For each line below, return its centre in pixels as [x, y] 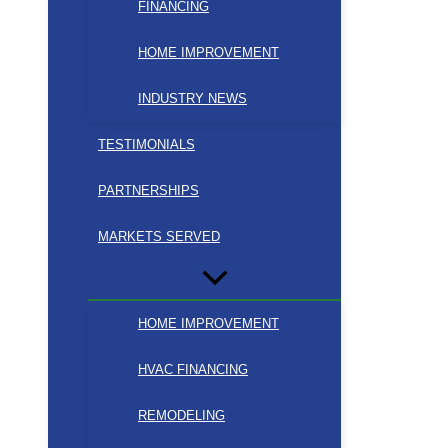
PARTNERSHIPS [148, 191]
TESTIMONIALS [146, 145]
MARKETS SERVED [159, 237]
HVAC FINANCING [193, 370]
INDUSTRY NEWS [192, 99]
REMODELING [181, 416]
